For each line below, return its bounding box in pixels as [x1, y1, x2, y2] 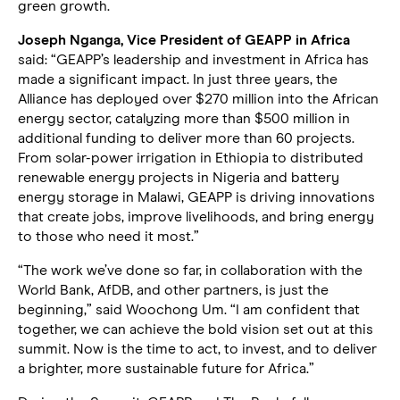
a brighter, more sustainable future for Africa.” [18, 361, 314, 376]
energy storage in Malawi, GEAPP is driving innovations [18, 189, 375, 204]
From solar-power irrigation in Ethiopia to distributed [18, 150, 363, 165]
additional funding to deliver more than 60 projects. [18, 130, 354, 146]
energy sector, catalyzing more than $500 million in [18, 111, 350, 126]
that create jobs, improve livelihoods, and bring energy [18, 209, 374, 224]
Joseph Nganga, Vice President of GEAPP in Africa [18, 32, 350, 47]
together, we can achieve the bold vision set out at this [18, 321, 373, 337]
